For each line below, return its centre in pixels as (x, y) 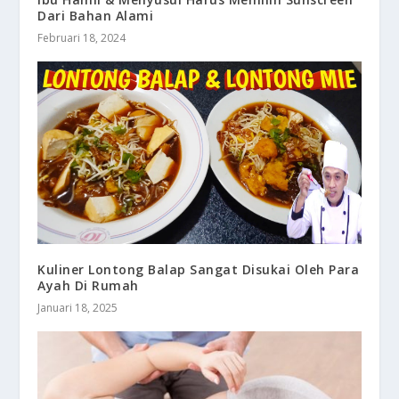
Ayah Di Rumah (88, 285)
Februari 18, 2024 (82, 38)
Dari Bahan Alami (96, 16)
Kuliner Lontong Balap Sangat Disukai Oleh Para (199, 269)
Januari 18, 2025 (78, 307)
